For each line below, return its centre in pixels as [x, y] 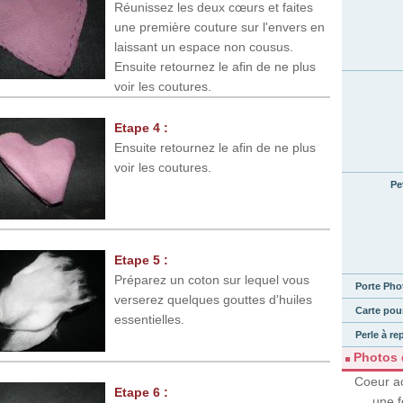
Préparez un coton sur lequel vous [212, 280]
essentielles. [149, 320]
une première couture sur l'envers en [219, 27]
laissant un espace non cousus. [204, 47]
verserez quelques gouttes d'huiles [213, 300]
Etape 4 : [141, 128]
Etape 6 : [141, 393]
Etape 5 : [141, 260]
